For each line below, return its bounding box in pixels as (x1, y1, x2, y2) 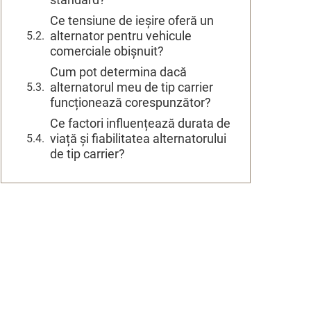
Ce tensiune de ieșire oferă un (50, 12, 214, 28)
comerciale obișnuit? (50, 43, 164, 58)
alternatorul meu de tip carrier (50, 79, 213, 94)
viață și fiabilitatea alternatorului (50, 131, 226, 146)
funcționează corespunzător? (50, 94, 211, 110)
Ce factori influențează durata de (50, 115, 230, 131)
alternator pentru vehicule (50, 28, 192, 43)
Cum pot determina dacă (50, 64, 187, 79)
